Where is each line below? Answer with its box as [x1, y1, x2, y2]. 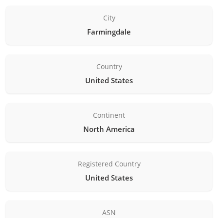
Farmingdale [87, 26, 131, 36]
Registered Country [77, 159, 141, 168]
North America [83, 124, 135, 134]
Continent [93, 110, 125, 120]
